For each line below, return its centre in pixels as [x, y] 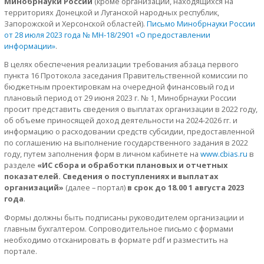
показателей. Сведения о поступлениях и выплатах [111, 176]
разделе [21, 165]
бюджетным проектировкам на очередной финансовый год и [119, 87]
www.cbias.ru [224, 154]
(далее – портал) [95, 188]
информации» [30, 46]
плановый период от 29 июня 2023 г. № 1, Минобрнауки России [120, 98]
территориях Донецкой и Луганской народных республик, [112, 12]
